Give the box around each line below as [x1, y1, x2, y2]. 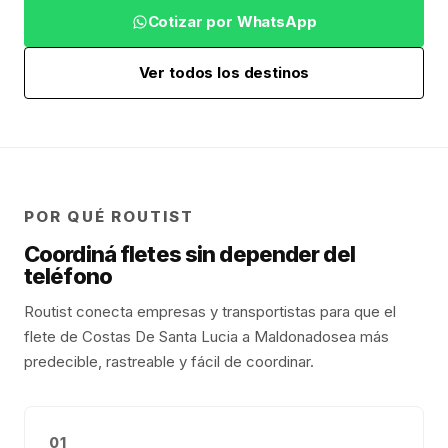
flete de [24, 327, 82, 346]
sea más [331, 327, 389, 346]
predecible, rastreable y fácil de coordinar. [24, 352, 314, 371]
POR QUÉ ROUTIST [24, 207, 195, 226]
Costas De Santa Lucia [82, 327, 238, 346]
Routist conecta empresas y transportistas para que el [24, 302, 396, 321]
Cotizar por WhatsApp [147, 12, 317, 31]
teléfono [24, 263, 112, 289]
